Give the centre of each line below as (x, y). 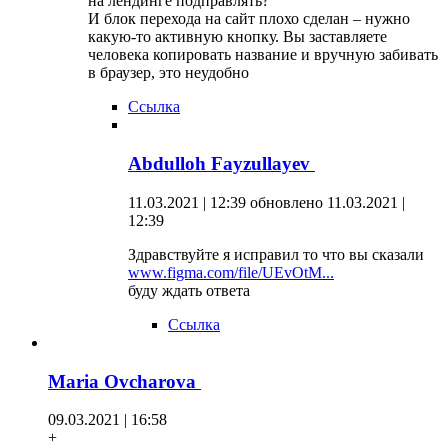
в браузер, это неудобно (168, 73)
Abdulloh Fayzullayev (221, 164)
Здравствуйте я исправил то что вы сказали (278, 254)
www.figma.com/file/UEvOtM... (231, 272)
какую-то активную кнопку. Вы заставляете (237, 37)
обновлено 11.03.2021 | (327, 202)
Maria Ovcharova (124, 381)
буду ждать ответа (189, 290)
